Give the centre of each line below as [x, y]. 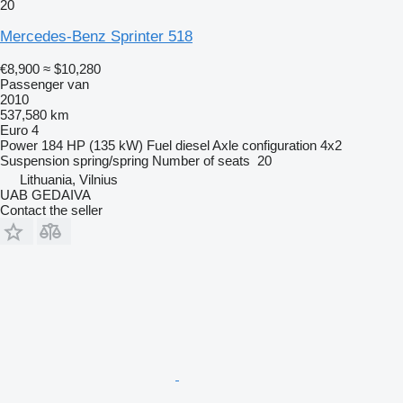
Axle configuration [264, 145]
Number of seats [201, 160]
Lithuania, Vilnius [69, 179]
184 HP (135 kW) [92, 145]
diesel [193, 145]
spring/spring [111, 160]
